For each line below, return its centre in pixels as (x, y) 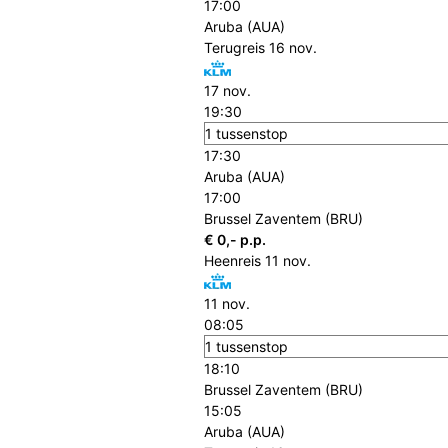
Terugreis (234, 47)
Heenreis (232, 260)
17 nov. (227, 90)
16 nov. (293, 47)
